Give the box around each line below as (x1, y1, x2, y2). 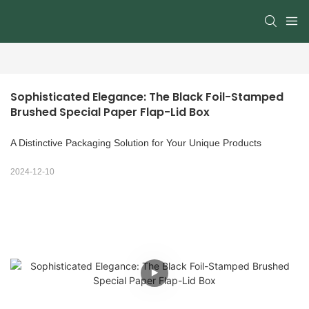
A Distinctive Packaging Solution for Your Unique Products (10, 137, 261, 149)
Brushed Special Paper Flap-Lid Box (10, 104, 210, 121)
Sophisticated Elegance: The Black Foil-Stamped (10, 89, 283, 106)
